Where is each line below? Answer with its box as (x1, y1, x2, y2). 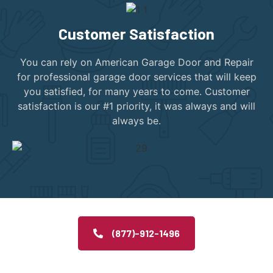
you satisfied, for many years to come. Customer (23, 85, 250, 97)
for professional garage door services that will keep (16, 70, 257, 83)
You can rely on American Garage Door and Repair (19, 55, 253, 68)
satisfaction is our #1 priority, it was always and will (18, 99, 255, 112)
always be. (112, 114, 161, 127)
